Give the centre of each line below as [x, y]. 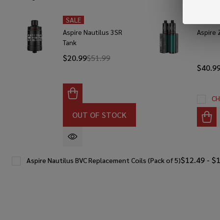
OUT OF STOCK [99, 115]
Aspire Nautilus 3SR [92, 32]
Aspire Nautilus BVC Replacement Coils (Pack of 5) [104, 160]
